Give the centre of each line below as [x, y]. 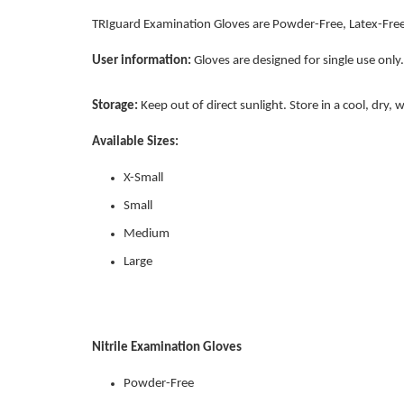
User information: [142, 61]
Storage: [115, 106]
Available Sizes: [137, 142]
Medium [147, 234]
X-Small [143, 178]
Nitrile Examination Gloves [167, 348]
